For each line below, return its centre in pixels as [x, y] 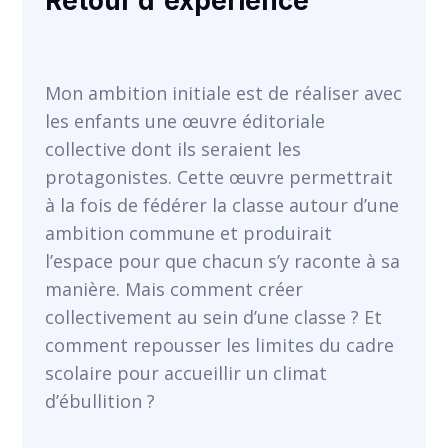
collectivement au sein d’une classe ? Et [213, 317]
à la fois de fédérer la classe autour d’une [221, 205]
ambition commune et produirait [188, 233]
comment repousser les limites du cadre [219, 345]
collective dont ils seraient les [172, 149]
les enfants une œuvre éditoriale [184, 121]
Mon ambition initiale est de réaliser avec [223, 93]
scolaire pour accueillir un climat [185, 373]
